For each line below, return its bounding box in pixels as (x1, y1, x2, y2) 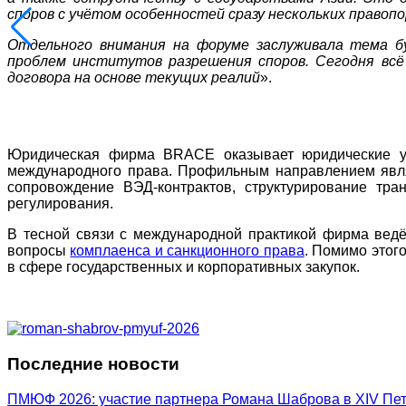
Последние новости (7, 354, 179, 374)
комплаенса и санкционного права (70, 243, 304, 259)
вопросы (7, 243, 71, 259)
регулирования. (7, 196, 113, 212)
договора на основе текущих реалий (7, 69, 260, 85)
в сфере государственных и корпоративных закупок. (7, 259, 360, 275)
